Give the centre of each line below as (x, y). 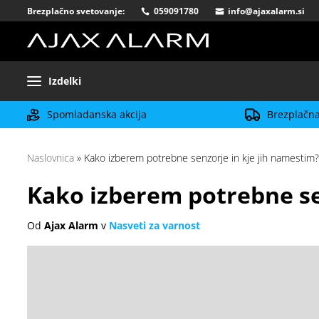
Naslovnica (51, 158)
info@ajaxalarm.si (266, 11)
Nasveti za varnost (155, 225)
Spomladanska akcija (97, 114)
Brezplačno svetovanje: (76, 11)
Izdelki (65, 81)
